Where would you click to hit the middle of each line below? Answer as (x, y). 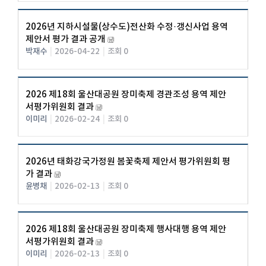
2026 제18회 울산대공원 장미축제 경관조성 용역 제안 (126, 94)
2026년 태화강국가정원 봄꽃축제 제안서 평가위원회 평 (128, 162)
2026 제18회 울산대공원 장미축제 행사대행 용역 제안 (126, 229)
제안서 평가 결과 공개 (66, 40)
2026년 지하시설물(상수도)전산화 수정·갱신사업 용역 (127, 27)
